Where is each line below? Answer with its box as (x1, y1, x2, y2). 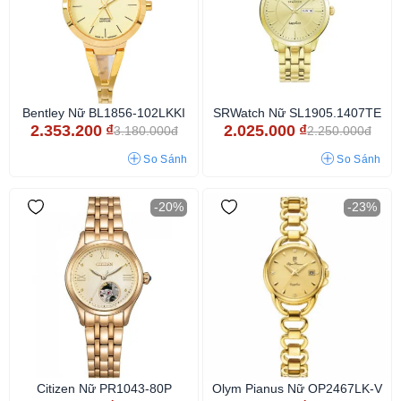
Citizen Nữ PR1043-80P (36, 381, 172, 396)
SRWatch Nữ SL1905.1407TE (213, 106, 381, 120)
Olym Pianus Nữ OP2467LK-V (212, 381, 382, 396)
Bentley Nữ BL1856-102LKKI (22, 106, 185, 120)
